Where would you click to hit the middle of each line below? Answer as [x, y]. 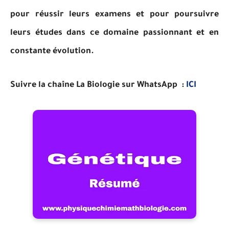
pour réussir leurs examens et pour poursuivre [114, 15]
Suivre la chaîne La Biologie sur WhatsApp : [98, 85]
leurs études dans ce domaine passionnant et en [114, 33]
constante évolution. [52, 52]
